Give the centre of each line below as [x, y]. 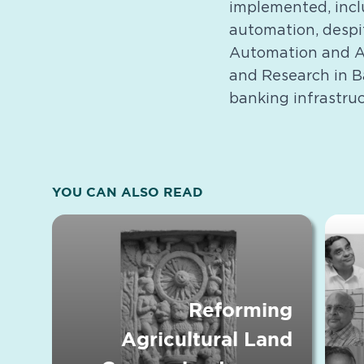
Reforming [240, 310]
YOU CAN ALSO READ [128, 191]
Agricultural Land [207, 339]
